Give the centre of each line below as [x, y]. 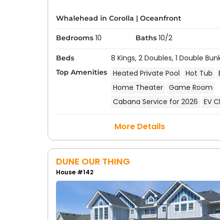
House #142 [74, 172]
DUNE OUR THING [93, 161]
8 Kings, [124, 58]
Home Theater [138, 87]
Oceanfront [160, 18]
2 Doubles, [157, 58]
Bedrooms [74, 38]
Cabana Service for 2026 [155, 102]
